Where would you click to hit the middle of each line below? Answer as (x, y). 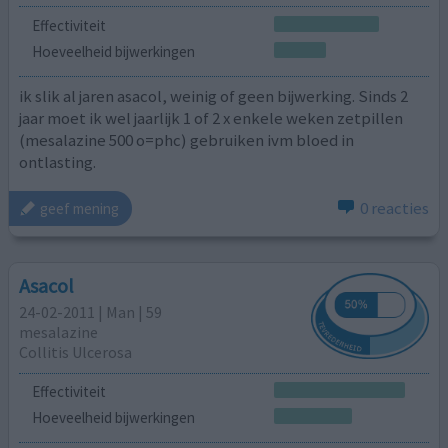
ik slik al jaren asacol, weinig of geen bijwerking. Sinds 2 (214, 96)
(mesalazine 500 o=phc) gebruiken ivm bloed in (187, 140)
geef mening (80, 208)
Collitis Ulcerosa (76, 351)
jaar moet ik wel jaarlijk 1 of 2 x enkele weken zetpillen (211, 118)
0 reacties (394, 208)
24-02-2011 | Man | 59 (91, 311)
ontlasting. (58, 162)
